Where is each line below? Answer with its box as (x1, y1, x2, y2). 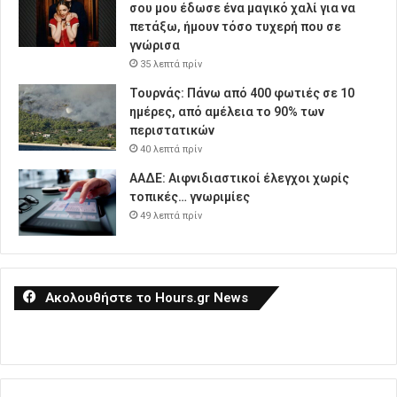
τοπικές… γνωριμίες (129, 189, 250, 204)
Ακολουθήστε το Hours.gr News (45, 289, 248, 306)
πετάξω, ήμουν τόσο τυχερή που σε (129, 19, 341, 34)
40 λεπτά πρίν (140, 143, 202, 155)
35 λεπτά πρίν (140, 58, 202, 70)
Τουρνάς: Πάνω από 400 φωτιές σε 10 (129, 85, 354, 100)
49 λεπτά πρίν (140, 209, 202, 222)
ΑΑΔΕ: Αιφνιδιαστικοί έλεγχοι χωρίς (129, 170, 349, 185)
